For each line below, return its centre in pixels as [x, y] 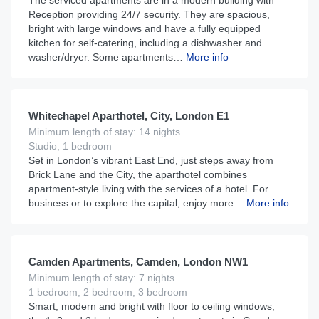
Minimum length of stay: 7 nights [101, 278]
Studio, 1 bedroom [70, 146]
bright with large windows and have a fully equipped [145, 28]
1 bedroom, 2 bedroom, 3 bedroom [108, 292]
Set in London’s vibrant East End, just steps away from [151, 160]
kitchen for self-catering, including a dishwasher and [145, 43]
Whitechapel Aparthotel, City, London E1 [129, 116]
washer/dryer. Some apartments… [106, 57]
